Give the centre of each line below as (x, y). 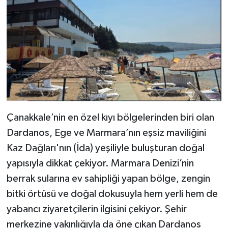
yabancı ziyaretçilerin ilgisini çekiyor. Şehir (96, 209)
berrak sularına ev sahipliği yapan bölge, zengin (108, 178)
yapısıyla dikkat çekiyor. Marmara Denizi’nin (100, 163)
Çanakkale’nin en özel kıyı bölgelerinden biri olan (110, 117)
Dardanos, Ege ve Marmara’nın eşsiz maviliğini (106, 133)
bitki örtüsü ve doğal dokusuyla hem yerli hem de (112, 194)
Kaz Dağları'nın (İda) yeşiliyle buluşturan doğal (105, 148)
